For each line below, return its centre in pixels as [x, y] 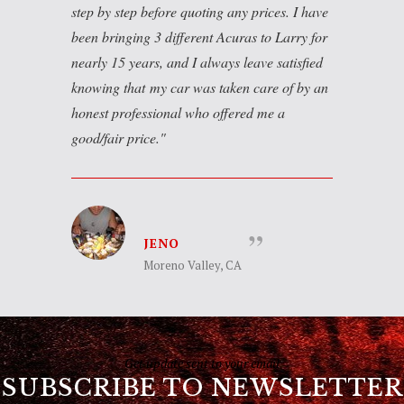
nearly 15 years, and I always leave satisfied [197, 61]
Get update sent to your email [202, 363]
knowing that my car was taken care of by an [200, 87]
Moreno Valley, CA [193, 265]
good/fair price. [115, 137]
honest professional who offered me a [178, 112]
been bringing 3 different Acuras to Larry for [199, 36]
